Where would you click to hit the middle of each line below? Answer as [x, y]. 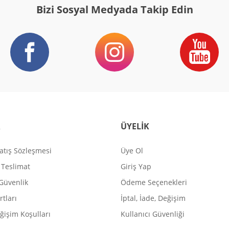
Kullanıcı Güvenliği [153, 214]
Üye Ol [132, 150]
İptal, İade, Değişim [153, 198]
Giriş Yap [136, 166]
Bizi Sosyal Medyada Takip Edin [114, 9]
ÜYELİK [135, 126]
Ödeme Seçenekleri [154, 182]
